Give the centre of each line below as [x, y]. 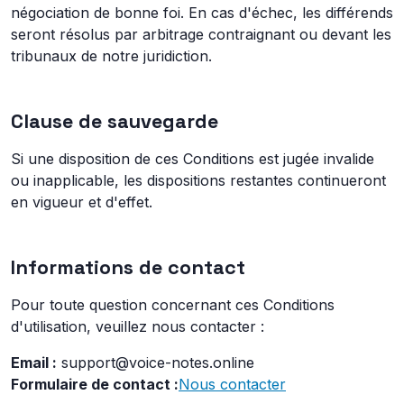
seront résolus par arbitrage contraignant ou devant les [201, 34]
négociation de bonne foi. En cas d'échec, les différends [202, 13]
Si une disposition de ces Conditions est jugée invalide [193, 159]
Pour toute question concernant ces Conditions [173, 305]
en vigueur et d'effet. [82, 202]
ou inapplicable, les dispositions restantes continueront [198, 180]
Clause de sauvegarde [115, 121]
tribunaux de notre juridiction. [111, 56]
